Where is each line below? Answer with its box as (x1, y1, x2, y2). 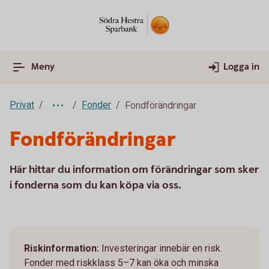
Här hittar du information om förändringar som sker (10, 163, 259, 177)
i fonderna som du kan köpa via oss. (10, 178, 181, 192)
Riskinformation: (24, 243, 101, 254)
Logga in (223, 61, 259, 73)
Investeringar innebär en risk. (101, 243, 222, 254)
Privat (10, 99, 34, 110)
